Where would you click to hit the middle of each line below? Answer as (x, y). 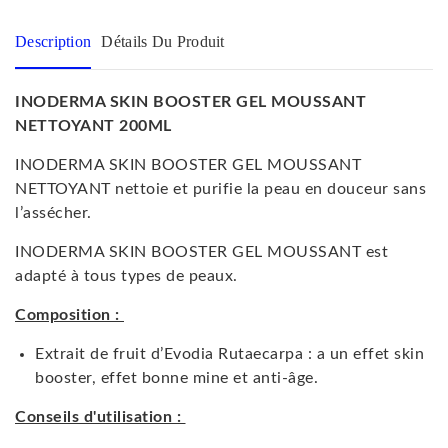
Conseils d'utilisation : (100, 417)
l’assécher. (53, 213)
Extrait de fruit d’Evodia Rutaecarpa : (176, 354)
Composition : (69, 315)
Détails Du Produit (163, 42)
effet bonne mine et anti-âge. (207, 378)
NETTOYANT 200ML (93, 126)
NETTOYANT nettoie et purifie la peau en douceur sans (220, 189)
